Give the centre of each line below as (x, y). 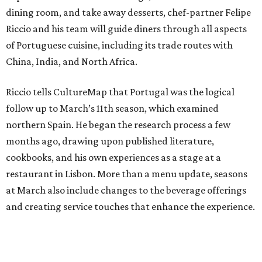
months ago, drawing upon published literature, (110, 141)
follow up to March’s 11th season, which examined (112, 108)
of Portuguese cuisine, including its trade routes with (119, 45)
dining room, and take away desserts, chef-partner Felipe (128, 13)
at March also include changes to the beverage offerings (126, 190)
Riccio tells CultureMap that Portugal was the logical (120, 92)
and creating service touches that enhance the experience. (130, 207)
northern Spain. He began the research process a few (118, 125)
